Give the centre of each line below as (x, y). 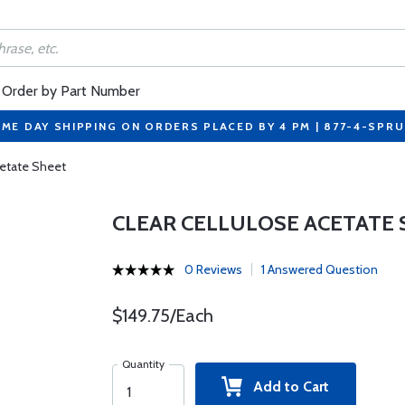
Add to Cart (286, 386)
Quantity (143, 364)
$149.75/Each (162, 316)
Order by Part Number (71, 91)
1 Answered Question (319, 269)
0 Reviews (213, 269)
